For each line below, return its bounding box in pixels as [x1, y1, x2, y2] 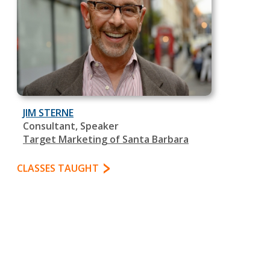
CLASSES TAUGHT [17, 162, 99, 175]
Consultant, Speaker [23, 119, 119, 133]
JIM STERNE [23, 106, 74, 120]
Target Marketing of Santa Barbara [23, 133, 189, 146]
